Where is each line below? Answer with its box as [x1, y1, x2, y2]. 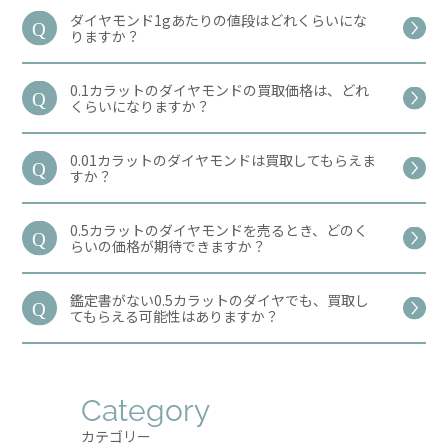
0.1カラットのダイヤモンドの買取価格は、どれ [70, 79, 370, 100]
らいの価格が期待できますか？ [70, 235, 267, 256]
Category [81, 392, 211, 428]
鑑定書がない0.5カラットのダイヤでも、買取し [70, 289, 370, 310]
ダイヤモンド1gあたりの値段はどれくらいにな [70, 9, 368, 30]
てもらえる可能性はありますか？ [70, 305, 280, 326]
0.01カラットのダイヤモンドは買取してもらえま [70, 149, 377, 170]
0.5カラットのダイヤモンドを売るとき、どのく [70, 219, 369, 240]
